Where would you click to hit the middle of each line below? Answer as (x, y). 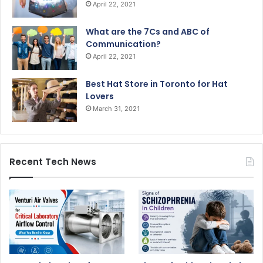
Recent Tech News (53, 161)
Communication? (123, 44)
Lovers (100, 96)
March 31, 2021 (116, 108)
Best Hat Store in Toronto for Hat (157, 84)
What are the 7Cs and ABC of (148, 31)
